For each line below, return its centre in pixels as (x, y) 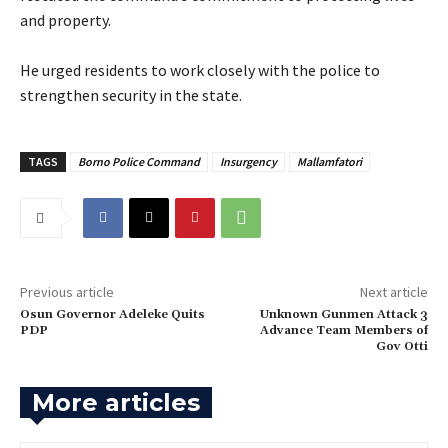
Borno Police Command (139, 161)
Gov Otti (401, 346)
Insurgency (248, 161)
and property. (65, 19)
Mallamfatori (329, 161)
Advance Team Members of (343, 330)
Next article (393, 291)
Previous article (67, 291)
